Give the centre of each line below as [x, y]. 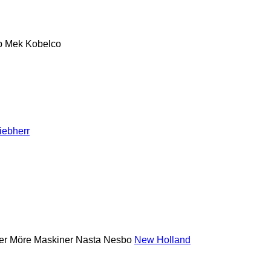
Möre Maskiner [41, 240]
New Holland [162, 240]
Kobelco [43, 44]
